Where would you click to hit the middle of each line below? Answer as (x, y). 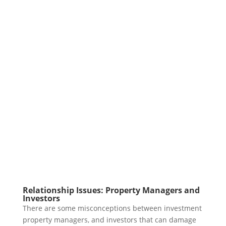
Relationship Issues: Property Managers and (111, 190)
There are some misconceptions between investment (112, 208)
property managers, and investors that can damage (109, 219)
